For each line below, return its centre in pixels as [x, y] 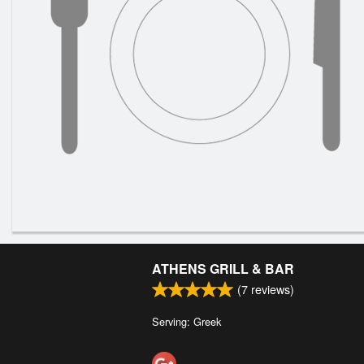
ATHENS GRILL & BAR [223, 269]
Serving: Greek [186, 321]
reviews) [271, 289]
